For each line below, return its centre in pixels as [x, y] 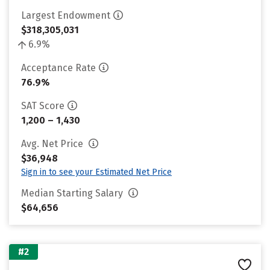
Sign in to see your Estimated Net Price [96, 172]
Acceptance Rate [58, 68]
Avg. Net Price [53, 144]
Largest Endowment [66, 15]
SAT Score [43, 106]
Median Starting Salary [73, 193]
